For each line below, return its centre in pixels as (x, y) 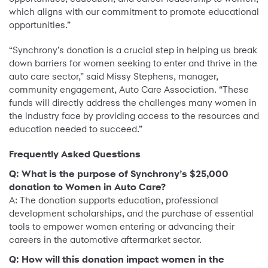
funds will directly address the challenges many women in (133, 103)
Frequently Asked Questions (75, 154)
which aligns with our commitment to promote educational (134, 12)
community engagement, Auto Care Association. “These (129, 90)
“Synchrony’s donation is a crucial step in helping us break (133, 50)
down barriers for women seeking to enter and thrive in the (133, 63)
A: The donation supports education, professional (114, 200)
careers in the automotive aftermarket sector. (105, 240)
